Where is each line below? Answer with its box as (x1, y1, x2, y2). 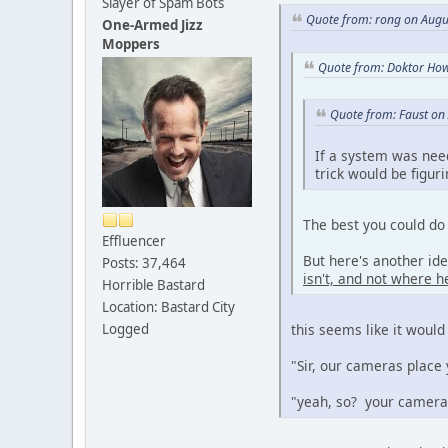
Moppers (102, 34, 160, 53)
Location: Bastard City (102, 297, 235, 316)
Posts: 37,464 (102, 253, 186, 272)
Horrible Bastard (102, 275, 205, 294)
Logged (102, 319, 149, 338)
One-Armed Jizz (102, 15, 203, 34)
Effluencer (102, 231, 166, 250)
